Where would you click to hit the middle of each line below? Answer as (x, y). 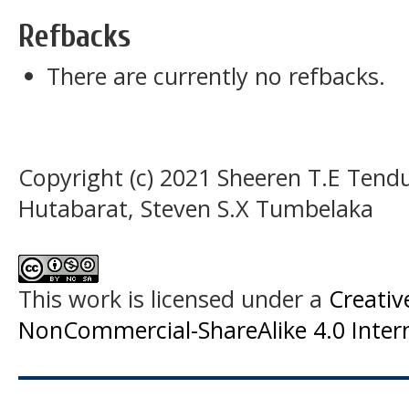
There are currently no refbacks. (216, 75)
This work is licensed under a (173, 299)
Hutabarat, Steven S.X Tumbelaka (196, 209)
